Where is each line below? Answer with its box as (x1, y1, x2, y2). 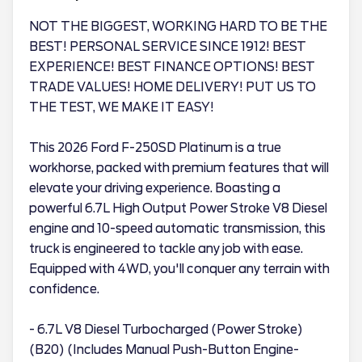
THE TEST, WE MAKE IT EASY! (29, 100, 214, 115)
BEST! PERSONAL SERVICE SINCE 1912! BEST (29, 40, 306, 54)
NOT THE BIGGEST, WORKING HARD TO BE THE (29, 19, 327, 34)
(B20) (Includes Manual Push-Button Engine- (29, 343, 299, 357)
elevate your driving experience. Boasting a (29, 181, 280, 196)
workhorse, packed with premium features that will (29, 161, 329, 175)
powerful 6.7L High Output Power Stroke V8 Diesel (29, 201, 327, 216)
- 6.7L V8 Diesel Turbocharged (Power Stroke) (29, 322, 303, 337)
